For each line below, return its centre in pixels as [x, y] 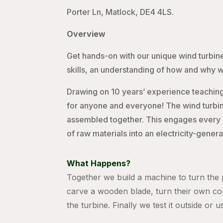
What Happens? [99, 164]
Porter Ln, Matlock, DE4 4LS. [120, 12]
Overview [86, 34]
